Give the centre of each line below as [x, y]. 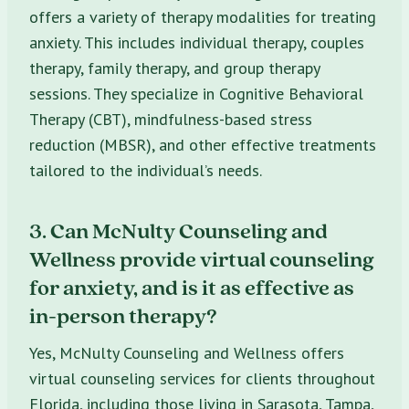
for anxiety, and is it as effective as [192, 287]
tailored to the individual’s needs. [146, 170]
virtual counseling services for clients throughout [202, 378]
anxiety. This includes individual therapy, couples [197, 42]
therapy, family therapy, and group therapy [174, 68]
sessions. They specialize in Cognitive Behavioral [196, 93]
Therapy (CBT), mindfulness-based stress [171, 119]
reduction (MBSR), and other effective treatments [203, 144]
